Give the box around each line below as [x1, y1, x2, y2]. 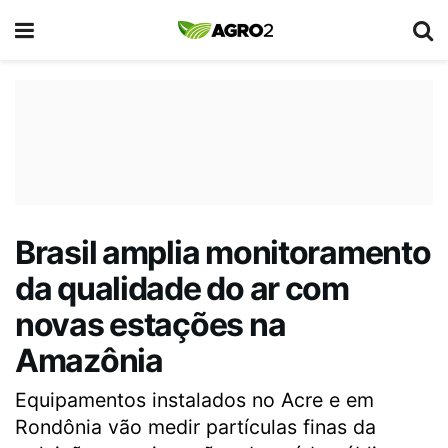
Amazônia [15, 341, 163, 380]
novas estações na [15, 305, 286, 344]
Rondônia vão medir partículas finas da [15, 414, 376, 439]
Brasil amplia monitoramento [15, 233, 431, 272]
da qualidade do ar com [15, 269, 349, 308]
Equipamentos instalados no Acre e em [15, 387, 374, 412]
